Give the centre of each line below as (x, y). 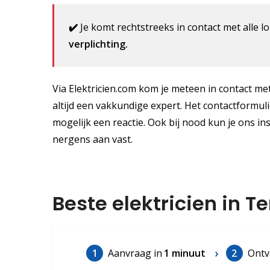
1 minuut (184, 253)
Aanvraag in (135, 253)
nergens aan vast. (93, 140)
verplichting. (99, 44)
